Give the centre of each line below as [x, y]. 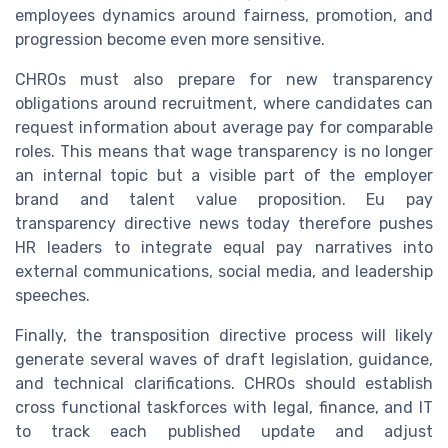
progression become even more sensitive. [170, 39]
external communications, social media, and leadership [224, 271]
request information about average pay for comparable [224, 127]
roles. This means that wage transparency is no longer [224, 151]
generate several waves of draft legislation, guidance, [224, 359]
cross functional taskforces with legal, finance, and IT [224, 407]
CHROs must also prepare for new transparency [224, 79]
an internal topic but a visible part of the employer [224, 175]
